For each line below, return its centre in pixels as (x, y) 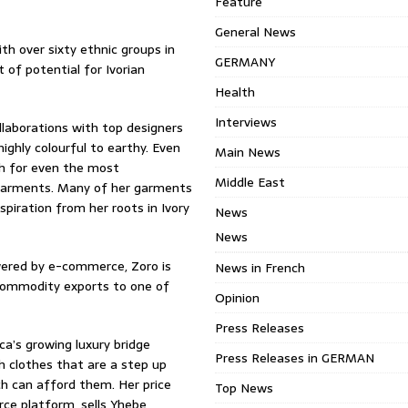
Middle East (250, 182)
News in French (260, 268)
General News (256, 32)
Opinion (238, 298)
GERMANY (245, 62)
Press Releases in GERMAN (295, 358)
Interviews (246, 122)
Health (235, 92)
